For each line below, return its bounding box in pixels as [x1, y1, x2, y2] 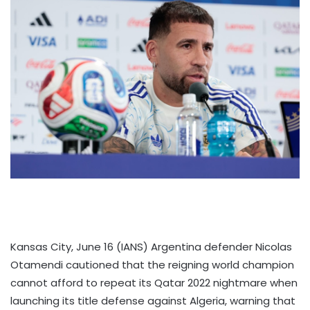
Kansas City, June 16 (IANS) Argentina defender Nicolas [10, 239, 292, 255]
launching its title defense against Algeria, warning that [10, 293, 295, 309]
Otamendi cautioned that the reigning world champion [10, 257, 294, 273]
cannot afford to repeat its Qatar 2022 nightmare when [10, 275, 298, 291]
